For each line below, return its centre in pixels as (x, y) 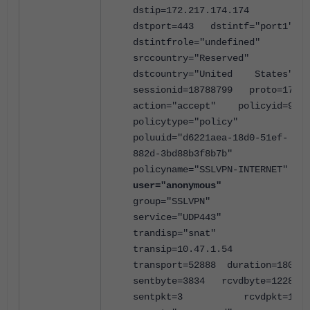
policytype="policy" (185, 121)
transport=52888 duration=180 (213, 265)
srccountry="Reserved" (191, 58)
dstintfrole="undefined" (197, 42)
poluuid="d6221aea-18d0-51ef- (210, 137)
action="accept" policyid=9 (213, 106)
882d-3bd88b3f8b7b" (183, 153)
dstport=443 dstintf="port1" (213, 26)
